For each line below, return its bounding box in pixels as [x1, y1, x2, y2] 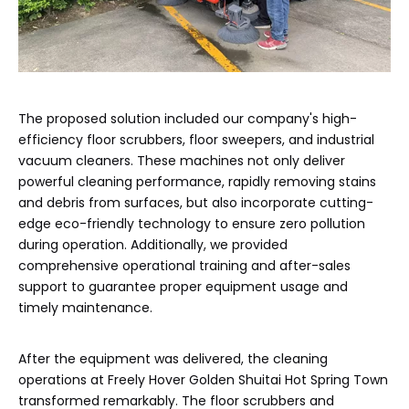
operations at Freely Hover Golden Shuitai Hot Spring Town [18, 370, 388, 389]
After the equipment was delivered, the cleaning [18, 349, 328, 368]
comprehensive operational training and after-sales [18, 256, 351, 275]
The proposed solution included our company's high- [18, 109, 357, 128]
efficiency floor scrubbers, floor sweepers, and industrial [18, 130, 374, 149]
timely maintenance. [18, 298, 160, 317]
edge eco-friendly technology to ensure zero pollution [18, 214, 365, 233]
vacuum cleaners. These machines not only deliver [18, 151, 345, 170]
